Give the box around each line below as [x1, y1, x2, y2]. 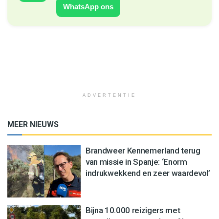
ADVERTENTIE [83, 92, 136, 98]
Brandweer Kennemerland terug [86, 145, 200, 155]
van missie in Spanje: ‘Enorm [86, 156, 187, 167]
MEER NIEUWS [7, 119, 59, 129]
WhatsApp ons [63, 2, 113, 11]
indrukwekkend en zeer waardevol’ [86, 168, 211, 178]
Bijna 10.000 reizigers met [86, 205, 180, 215]
